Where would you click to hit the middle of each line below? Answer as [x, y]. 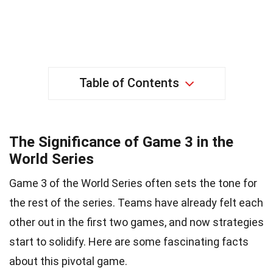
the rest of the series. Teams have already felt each [136, 202]
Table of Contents [129, 83]
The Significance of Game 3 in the [121, 142]
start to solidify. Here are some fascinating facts [129, 241]
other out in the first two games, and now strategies [136, 222]
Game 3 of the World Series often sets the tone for [133, 183]
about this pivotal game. [68, 261]
